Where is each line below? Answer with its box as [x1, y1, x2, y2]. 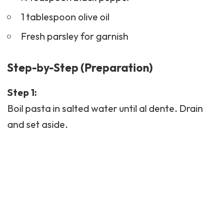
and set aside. [7, 118, 68, 131]
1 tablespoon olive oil [20, 10, 109, 23]
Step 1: [7, 86, 37, 99]
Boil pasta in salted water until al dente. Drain [7, 102, 203, 115]
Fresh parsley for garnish [20, 30, 128, 42]
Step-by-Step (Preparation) [7, 60, 153, 75]
